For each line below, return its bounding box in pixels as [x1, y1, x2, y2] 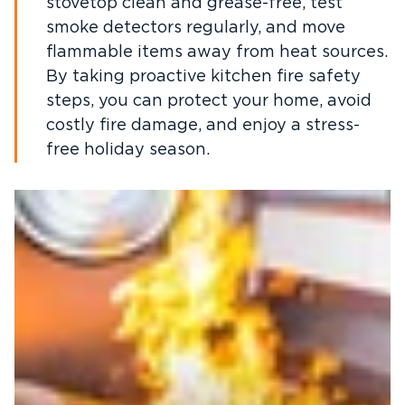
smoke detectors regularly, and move [46, 20, 345, 36]
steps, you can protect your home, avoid [46, 93, 372, 109]
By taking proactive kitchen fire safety [46, 69, 361, 85]
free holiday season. [46, 142, 210, 158]
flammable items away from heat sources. [46, 44, 388, 61]
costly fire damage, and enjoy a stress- [46, 118, 360, 134]
